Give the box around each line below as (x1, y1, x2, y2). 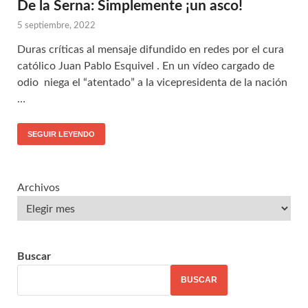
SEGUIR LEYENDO (27, 129, 95, 138)
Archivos (17, 181, 60, 193)
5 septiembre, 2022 (17, 21, 96, 30)
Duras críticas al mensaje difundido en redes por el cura (17, 43, 284, 55)
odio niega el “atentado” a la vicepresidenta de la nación (17, 76, 287, 88)
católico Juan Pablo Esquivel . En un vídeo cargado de (17, 60, 274, 71)
